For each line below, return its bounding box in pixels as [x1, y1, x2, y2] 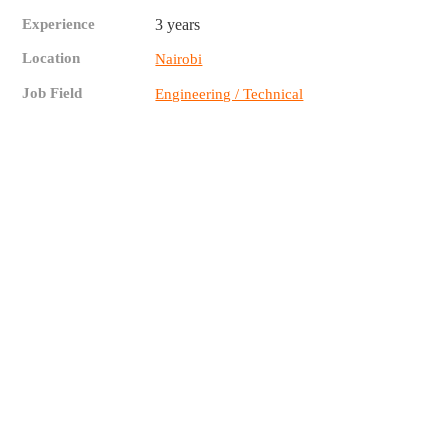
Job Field [22, 85, 83, 102]
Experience [22, 16, 96, 33]
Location [22, 50, 81, 67]
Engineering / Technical [155, 86, 304, 103]
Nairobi [155, 51, 203, 68]
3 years [155, 16, 201, 34]
